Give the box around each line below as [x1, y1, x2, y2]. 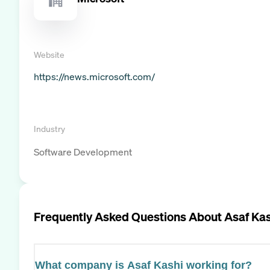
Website [34, 48, 64, 60]
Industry [34, 122, 65, 134]
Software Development [34, 145, 132, 159]
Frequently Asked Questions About [34, 208, 224, 225]
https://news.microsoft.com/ [34, 69, 155, 83]
